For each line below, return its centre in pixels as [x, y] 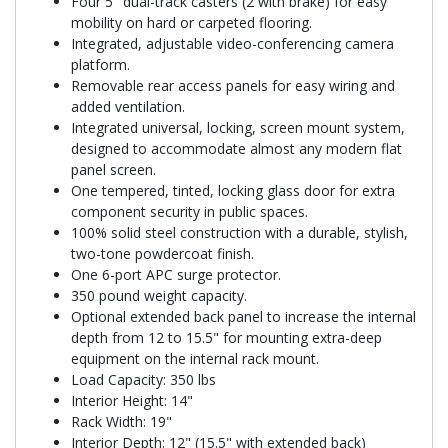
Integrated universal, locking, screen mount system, [238, 127]
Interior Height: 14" [132, 400]
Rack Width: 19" [121, 421]
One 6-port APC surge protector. [176, 274]
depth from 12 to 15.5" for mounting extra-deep [226, 337]
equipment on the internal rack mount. [195, 358]
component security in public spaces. [189, 211]
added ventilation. [128, 106]
